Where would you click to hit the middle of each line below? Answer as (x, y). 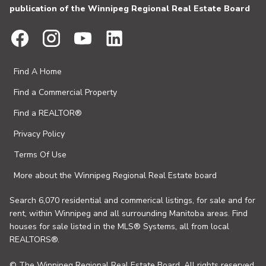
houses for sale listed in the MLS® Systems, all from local (119, 227)
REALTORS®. (34, 240)
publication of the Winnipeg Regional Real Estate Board (130, 9)
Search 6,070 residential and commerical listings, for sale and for (132, 201)
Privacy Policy (39, 134)
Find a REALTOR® (48, 113)
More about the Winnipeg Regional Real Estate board (115, 176)
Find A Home (38, 72)
